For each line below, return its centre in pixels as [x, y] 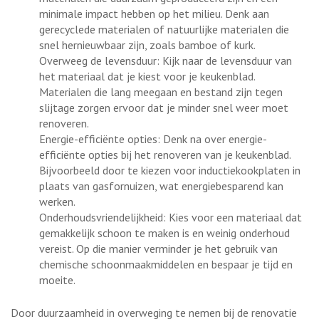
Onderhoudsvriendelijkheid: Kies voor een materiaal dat [171, 217]
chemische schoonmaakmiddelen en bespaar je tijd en [166, 264]
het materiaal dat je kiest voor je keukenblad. [147, 76]
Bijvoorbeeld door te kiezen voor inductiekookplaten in [170, 170]
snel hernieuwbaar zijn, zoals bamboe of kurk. [147, 45]
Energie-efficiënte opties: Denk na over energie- [153, 138]
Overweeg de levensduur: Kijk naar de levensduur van [166, 60]
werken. [57, 201]
